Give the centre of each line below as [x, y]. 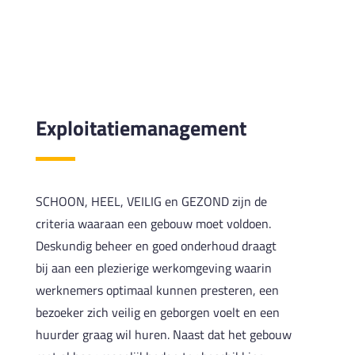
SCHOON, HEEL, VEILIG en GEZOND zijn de [151, 201]
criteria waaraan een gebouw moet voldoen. [153, 223]
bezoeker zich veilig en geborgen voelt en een [157, 312]
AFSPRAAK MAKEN [177, 26]
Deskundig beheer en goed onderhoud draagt [156, 245]
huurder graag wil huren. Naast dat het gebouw [163, 334]
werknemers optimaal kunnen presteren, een [157, 290]
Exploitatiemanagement [141, 128]
